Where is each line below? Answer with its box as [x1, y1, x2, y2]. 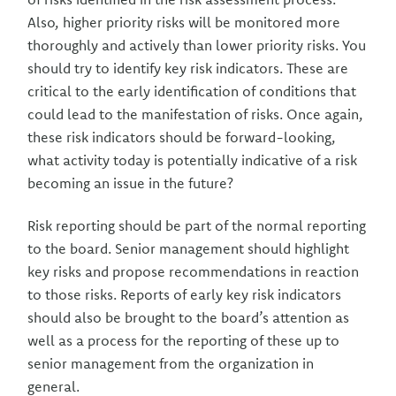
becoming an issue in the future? [27, 174, 234, 192]
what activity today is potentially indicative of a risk [27, 151, 358, 169]
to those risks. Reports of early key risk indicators [27, 286, 342, 303]
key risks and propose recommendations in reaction [27, 263, 360, 280]
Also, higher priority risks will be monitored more [27, 13, 341, 31]
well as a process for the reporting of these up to [27, 331, 340, 349]
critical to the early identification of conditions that [27, 82, 357, 100]
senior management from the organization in [27, 354, 315, 372]
